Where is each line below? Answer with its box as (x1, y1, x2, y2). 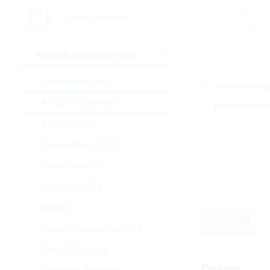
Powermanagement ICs (41, 224, 142, 234)
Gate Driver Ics (41, 161, 105, 171)
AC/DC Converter (41, 98, 117, 108)
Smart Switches (41, 245, 108, 256)
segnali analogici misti (35, 49, 137, 60)
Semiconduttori (65, 12, 130, 23)
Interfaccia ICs (41, 182, 102, 192)
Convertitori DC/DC (41, 140, 125, 150)
